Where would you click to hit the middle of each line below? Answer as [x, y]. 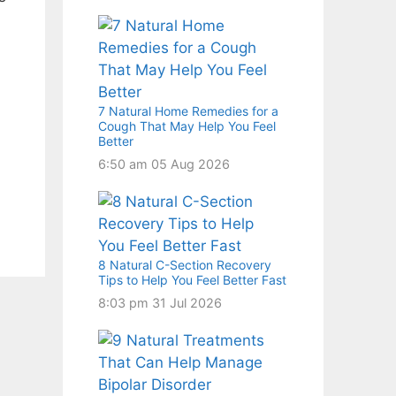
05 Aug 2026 [190, 164]
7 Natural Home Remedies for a [188, 110]
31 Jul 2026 [187, 302]
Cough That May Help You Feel [187, 126]
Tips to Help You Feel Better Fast [192, 279]
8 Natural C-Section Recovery [185, 264]
